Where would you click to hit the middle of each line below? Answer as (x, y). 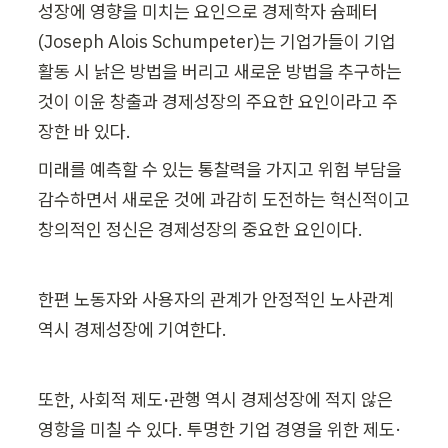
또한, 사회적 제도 (100, 399)
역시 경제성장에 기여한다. (134, 329)
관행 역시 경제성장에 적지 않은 (281, 399)
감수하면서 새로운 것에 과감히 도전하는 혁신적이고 (224, 199)
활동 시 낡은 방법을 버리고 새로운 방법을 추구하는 (220, 71)
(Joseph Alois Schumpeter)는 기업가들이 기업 (217, 41)
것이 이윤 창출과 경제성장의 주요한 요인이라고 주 (218, 101)
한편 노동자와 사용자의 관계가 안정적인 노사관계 (216, 299)
